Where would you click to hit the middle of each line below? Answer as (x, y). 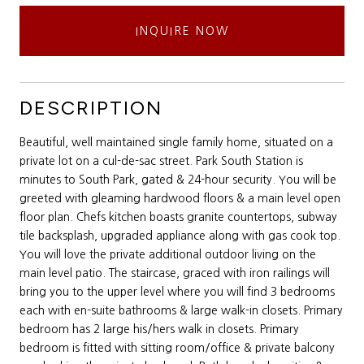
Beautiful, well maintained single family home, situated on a (176, 142)
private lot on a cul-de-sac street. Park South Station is (161, 160)
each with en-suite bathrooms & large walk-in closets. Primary (181, 310)
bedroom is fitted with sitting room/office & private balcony (177, 347)
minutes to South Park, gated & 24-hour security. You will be (178, 179)
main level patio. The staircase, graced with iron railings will (175, 273)
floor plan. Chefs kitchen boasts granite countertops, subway (178, 217)
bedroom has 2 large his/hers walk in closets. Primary (159, 329)
